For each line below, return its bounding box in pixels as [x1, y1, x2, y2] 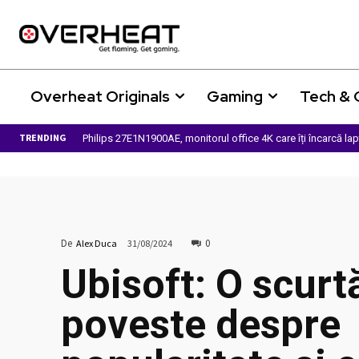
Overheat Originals [30, 86, 170, 107]
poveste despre [61, 301, 341, 349]
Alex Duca [76, 236, 117, 249]
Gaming [207, 86, 263, 107]
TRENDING [19, 131, 67, 143]
